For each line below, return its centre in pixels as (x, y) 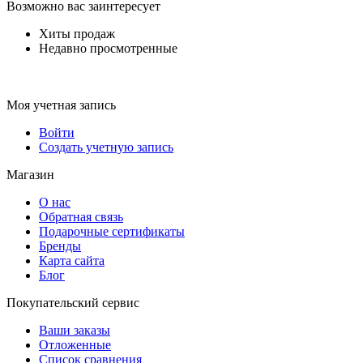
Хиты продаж (77, 34)
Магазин (30, 175)
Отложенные (75, 345)
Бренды (60, 246)
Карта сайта (72, 261)
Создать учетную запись (106, 147)
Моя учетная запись (61, 105)
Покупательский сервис (73, 303)
